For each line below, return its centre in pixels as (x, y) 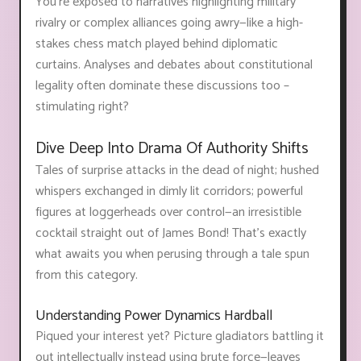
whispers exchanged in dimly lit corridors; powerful (169, 191)
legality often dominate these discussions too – (162, 85)
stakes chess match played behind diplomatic (157, 44)
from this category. (87, 275)
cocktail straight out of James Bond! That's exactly (171, 233)
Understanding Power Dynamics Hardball (154, 315)
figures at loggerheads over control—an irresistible (168, 212)
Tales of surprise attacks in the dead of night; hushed (177, 170)
